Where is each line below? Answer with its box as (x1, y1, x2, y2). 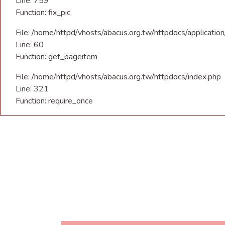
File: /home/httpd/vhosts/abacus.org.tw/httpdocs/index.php (16, 71, 221, 82)
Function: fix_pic (16, 7, 70, 18)
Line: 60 (16, 39, 44, 50)
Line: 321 (16, 83, 49, 94)
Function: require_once (16, 95, 93, 106)
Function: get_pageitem (16, 51, 97, 62)
